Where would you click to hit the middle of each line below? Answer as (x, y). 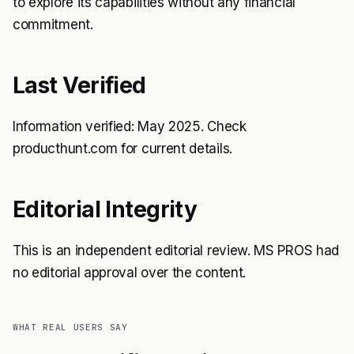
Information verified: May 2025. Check (130, 126)
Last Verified (79, 85)
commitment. (53, 24)
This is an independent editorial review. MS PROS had (176, 250)
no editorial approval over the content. (129, 273)
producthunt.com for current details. (122, 149)
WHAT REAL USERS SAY (70, 327)
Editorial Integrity (105, 209)
